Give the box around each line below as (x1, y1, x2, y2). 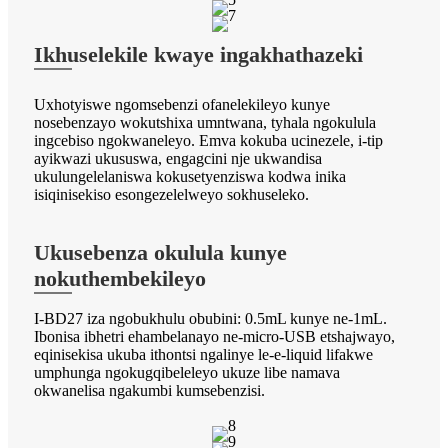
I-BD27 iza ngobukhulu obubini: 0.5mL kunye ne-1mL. (34, 309, 387, 327)
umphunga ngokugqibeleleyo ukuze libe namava (34, 363, 340, 381)
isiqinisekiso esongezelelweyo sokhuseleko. (34, 185, 309, 203)
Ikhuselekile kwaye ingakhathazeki (34, 41, 363, 67)
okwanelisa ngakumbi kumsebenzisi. (34, 381, 265, 399)
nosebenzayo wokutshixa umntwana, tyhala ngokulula (34, 113, 376, 131)
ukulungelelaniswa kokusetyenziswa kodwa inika (34, 167, 346, 185)
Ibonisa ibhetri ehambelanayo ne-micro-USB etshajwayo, (34, 327, 395, 345)
